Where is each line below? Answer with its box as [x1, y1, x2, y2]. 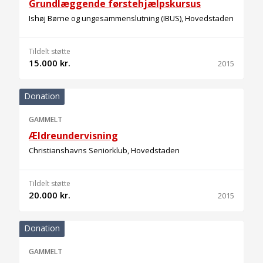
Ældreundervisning [29, 129, 118, 142]
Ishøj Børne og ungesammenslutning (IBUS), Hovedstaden [29, 13, 234, 23]
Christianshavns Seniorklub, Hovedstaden [29, 145, 180, 156]
